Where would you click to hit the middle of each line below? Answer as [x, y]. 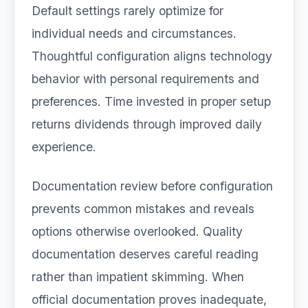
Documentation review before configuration [152, 186]
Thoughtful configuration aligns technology [152, 56]
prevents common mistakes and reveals [143, 209]
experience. [64, 147]
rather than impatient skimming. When [138, 277]
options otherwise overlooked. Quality [137, 231]
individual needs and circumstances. [134, 33]
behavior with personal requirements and [145, 79]
